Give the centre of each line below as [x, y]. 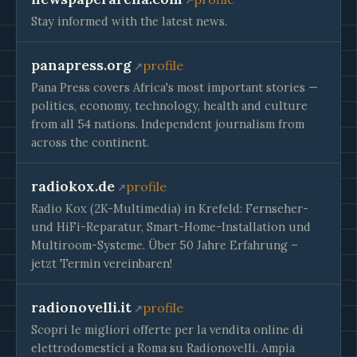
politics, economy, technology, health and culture [169, 106]
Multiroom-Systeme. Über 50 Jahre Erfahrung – [165, 245]
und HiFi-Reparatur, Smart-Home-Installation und [171, 227]
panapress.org [81, 65]
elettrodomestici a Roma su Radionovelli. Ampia [163, 348]
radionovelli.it [81, 307]
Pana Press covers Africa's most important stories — [175, 87]
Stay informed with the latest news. [129, 21]
